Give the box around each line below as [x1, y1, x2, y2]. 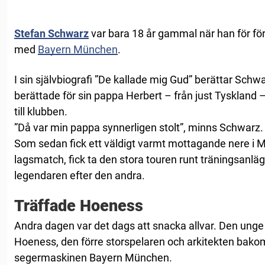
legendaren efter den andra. [14, 169, 145, 182]
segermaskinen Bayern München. [14, 251, 172, 264]
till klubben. [14, 105, 67, 118]
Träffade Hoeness [14, 196, 143, 215]
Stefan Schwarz [14, 27, 89, 40]
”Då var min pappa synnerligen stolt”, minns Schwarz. [14, 121, 263, 134]
